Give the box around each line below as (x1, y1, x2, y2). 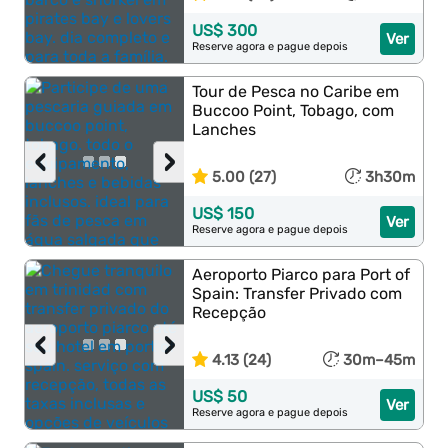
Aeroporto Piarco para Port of (192, 265, 411, 284)
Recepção (192, 303, 267, 322)
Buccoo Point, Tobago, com (192, 101, 395, 120)
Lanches (192, 120, 257, 139)
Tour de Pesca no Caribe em (192, 82, 400, 101)
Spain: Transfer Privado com (192, 284, 403, 303)
